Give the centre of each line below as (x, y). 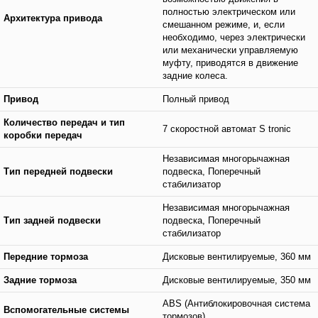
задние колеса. (195, 76)
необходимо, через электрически (234, 37)
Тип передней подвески (58, 171)
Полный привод (196, 99)
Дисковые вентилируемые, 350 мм (237, 280)
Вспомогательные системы (66, 310)
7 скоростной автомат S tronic (227, 129)
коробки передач (43, 135)
